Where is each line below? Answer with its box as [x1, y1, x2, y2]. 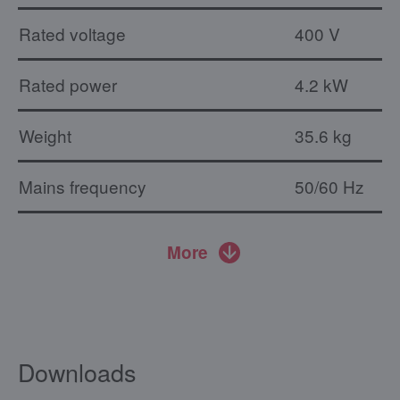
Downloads [18, 354, 136, 389]
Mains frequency [19, 173, 146, 198]
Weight [19, 122, 71, 147]
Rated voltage [19, 21, 126, 46]
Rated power [19, 71, 117, 96]
